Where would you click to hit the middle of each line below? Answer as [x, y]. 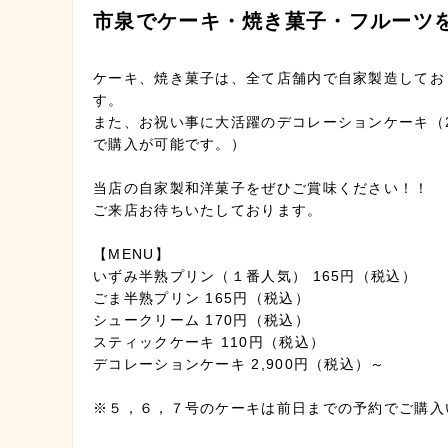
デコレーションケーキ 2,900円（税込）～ [239, 364]
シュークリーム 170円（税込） [201, 320]
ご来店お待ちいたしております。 [208, 210]
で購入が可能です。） [169, 144]
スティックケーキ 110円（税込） [209, 342]
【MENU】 [131, 254]
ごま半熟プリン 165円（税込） [201, 298]
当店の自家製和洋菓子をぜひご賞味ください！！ [261, 188]
